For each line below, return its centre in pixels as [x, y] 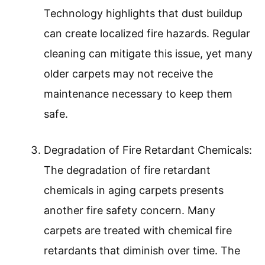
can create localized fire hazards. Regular [147, 34]
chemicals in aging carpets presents [134, 190]
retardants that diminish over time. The [142, 251]
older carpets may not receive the [128, 74]
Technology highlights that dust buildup [143, 14]
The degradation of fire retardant [127, 170]
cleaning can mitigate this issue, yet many [148, 54]
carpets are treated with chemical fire [138, 231]
